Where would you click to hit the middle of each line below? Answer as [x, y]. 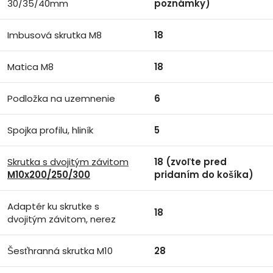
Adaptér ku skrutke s [53, 206]
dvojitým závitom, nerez [62, 219]
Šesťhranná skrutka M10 [60, 251]
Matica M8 [30, 67]
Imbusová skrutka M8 [55, 35]
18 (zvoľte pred [190, 162]
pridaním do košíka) [204, 175]
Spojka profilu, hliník [50, 130]
